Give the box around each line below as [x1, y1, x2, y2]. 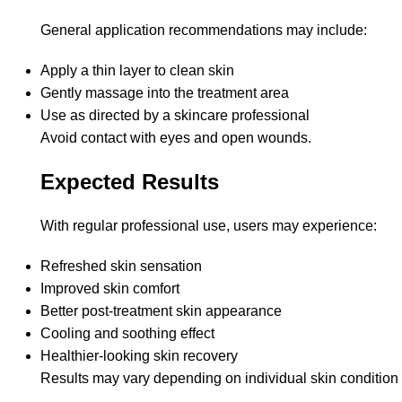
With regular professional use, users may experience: [40, 218, 377, 234]
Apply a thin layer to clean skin [40, 63, 234, 79]
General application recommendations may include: [40, 22, 367, 39]
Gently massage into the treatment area [40, 85, 289, 101]
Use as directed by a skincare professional [40, 108, 310, 124]
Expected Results [40, 170, 219, 195]
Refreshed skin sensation [40, 258, 202, 275]
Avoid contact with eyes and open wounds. [40, 130, 311, 146]
